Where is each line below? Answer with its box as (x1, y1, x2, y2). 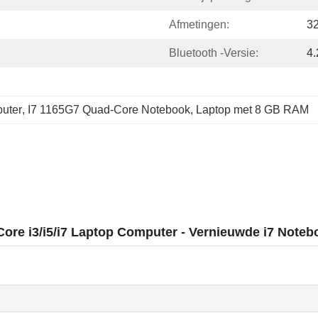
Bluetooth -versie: (169, 47, 258, 59)
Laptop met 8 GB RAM (196, 104, 309, 116)
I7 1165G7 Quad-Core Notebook (28, 104, 190, 116)
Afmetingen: (169, 18, 229, 31)
